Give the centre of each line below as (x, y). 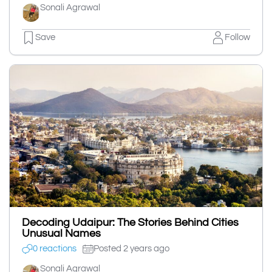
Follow (237, 38)
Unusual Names (61, 233)
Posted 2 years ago (131, 249)
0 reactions (55, 249)
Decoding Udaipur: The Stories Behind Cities (130, 222)
